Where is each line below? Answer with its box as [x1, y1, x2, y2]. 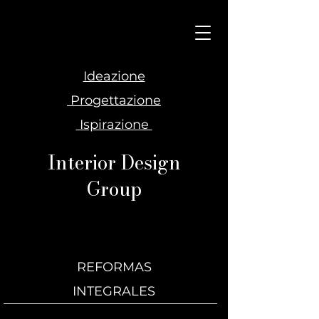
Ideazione [83, 68, 145, 84]
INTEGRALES [73, 283, 155, 299]
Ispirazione [75, 117, 152, 132]
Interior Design [47, 148, 181, 177]
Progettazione [67, 93, 161, 108]
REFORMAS [76, 259, 152, 275]
